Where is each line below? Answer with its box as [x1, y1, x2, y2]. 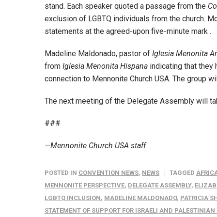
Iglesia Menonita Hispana [62, 62, 148, 71]
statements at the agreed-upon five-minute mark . [45, 27, 211, 36]
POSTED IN [45, 169, 78, 176]
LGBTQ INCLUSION [45, 194, 101, 201]
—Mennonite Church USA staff [45, 141, 146, 150]
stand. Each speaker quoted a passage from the [45, 1, 208, 11]
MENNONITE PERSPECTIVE [45, 182, 124, 189]
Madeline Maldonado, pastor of [45, 49, 152, 58]
